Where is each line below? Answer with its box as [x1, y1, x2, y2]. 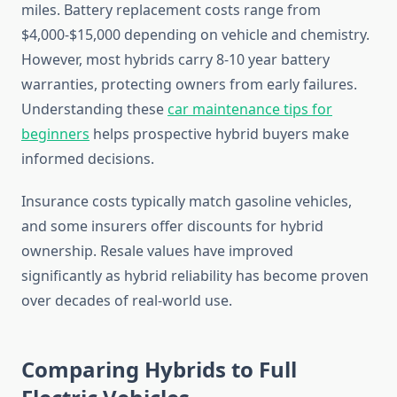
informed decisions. [21, 149, 154, 169]
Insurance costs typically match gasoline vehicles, [21, 191, 352, 212]
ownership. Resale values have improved [21, 241, 293, 261]
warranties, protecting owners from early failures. [21, 74, 357, 95]
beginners [21, 124, 90, 144]
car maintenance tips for [167, 99, 332, 120]
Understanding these [21, 99, 167, 120]
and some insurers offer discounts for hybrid [21, 216, 323, 237]
